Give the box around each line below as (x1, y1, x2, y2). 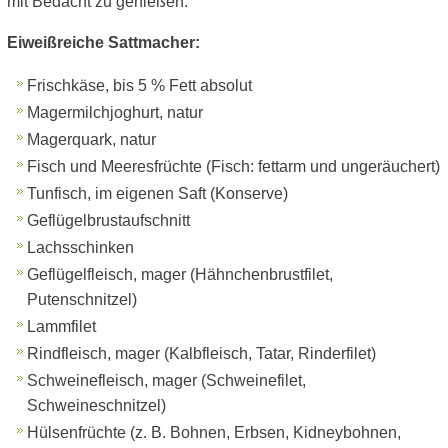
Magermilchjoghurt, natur (27, 104, 203, 121)
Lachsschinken (27, 239, 134, 256)
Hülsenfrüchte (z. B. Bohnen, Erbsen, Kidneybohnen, (27, 424, 401, 441)
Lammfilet (27, 318, 96, 335)
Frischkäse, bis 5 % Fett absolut (27, 77, 252, 94)
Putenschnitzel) (27, 291, 137, 308)
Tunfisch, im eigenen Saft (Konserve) (27, 185, 288, 202)
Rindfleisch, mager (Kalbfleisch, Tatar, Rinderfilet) (27, 345, 376, 362)
